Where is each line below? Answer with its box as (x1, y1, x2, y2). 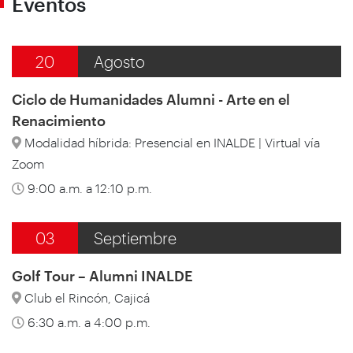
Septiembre (93, 228, 176, 247)
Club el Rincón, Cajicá (21, 289, 150, 305)
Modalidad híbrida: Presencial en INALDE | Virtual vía (21, 134, 320, 150)
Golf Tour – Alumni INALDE (12, 266, 193, 284)
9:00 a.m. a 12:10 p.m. (24, 180, 152, 195)
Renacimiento (12, 111, 106, 129)
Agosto (93, 51, 145, 71)
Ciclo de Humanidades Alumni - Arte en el (12, 90, 290, 108)
